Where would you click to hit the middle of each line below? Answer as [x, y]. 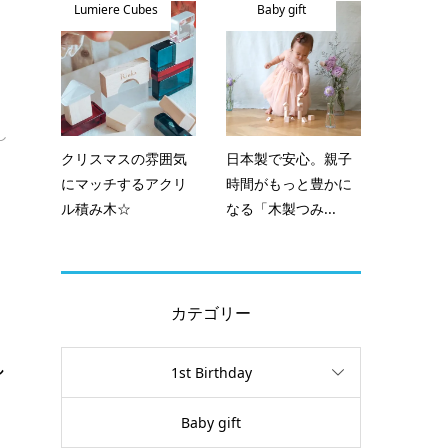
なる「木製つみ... [281, 208]
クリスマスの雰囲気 [124, 158]
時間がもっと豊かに [289, 183]
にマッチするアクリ [124, 183]
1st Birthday [211, 373]
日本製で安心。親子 [289, 158]
